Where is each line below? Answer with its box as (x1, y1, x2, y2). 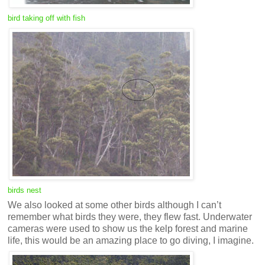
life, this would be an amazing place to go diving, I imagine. (8, 235, 254, 246)
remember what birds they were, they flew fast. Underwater (8, 212, 252, 222)
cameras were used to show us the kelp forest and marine (8, 224, 248, 234)
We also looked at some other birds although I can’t (8, 200, 221, 211)
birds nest (8, 186, 41, 195)
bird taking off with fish (8, 14, 85, 23)
